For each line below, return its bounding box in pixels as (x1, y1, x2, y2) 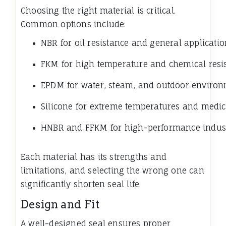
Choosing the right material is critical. (21, 6, 176, 16)
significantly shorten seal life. (21, 179, 141, 190)
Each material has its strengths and (21, 152, 166, 162)
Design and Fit (21, 198, 99, 211)
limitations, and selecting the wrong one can (21, 165, 204, 176)
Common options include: (21, 19, 126, 30)
